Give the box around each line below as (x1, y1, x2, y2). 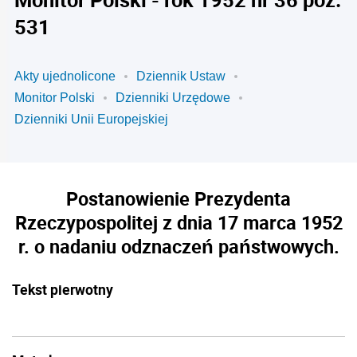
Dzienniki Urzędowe (116, 91, 230, 104)
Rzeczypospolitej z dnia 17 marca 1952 (14, 210, 343, 235)
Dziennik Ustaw (136, 69, 226, 83)
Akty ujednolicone (14, 69, 116, 83)
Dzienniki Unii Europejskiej (14, 112, 168, 126)
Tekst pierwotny (12, 280, 113, 299)
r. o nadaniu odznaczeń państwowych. (18, 233, 339, 259)
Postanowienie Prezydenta (66, 186, 291, 211)
